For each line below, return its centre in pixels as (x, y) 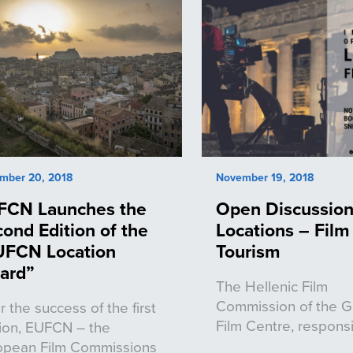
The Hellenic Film (272, 286)
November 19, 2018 (265, 178)
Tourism (249, 251)
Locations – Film (283, 230)
